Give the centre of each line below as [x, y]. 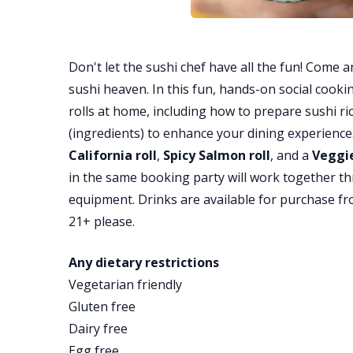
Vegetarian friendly [125, 284]
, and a [291, 155]
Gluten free [102, 307]
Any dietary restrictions [144, 262]
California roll [113, 155]
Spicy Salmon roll [217, 155]
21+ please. [102, 221]
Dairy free [98, 329]
